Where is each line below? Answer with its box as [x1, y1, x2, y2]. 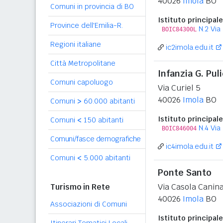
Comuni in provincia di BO [50, 2, 134, 11]
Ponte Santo [158, 167, 212, 178]
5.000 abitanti [82, 153, 130, 162]
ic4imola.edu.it [166, 142, 214, 151]
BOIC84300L [162, 26, 197, 33]
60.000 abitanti [82, 97, 135, 106]
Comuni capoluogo [50, 78, 113, 87]
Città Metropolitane [50, 59, 115, 68]
